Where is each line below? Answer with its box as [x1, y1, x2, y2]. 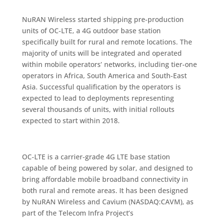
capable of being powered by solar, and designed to [22, 163, 193, 173]
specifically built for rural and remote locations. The [22, 37, 192, 46]
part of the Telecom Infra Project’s [22, 208, 133, 218]
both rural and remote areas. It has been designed [22, 186, 188, 195]
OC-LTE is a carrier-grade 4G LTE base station [22, 152, 170, 161]
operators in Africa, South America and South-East [22, 71, 187, 80]
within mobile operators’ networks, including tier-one [22, 60, 197, 69]
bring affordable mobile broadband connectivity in [22, 175, 188, 184]
